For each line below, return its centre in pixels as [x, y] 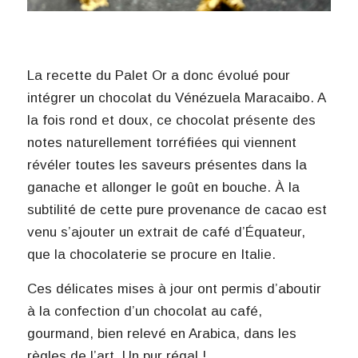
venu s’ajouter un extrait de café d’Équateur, [166, 233]
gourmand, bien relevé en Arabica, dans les [161, 333]
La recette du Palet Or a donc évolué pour [158, 76]
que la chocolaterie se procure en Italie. [151, 255]
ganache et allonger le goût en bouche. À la [163, 188]
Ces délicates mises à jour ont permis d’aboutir [174, 288]
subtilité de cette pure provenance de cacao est [177, 210]
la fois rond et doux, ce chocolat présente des [171, 121]
